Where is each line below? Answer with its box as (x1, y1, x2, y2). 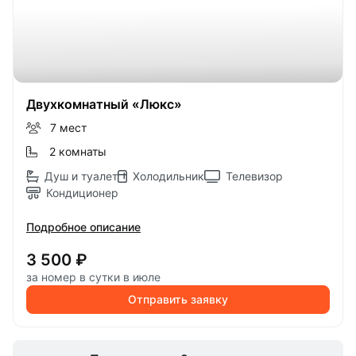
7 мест (49, 121, 87, 134)
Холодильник (133, 169, 204, 183)
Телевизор (226, 169, 283, 183)
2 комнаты (49, 145, 106, 158)
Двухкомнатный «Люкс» (26, 96, 182, 112)
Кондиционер (46, 186, 118, 199)
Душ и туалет (44, 169, 118, 183)
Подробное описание (26, 220, 141, 234)
